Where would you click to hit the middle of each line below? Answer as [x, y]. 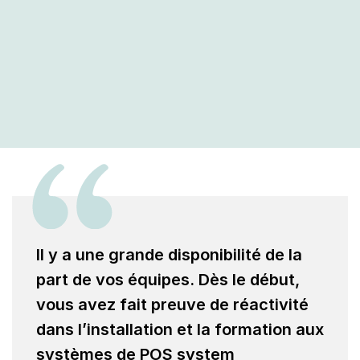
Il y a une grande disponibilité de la [169, 255]
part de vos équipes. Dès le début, [168, 280]
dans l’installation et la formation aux [180, 329]
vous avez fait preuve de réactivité [172, 305]
